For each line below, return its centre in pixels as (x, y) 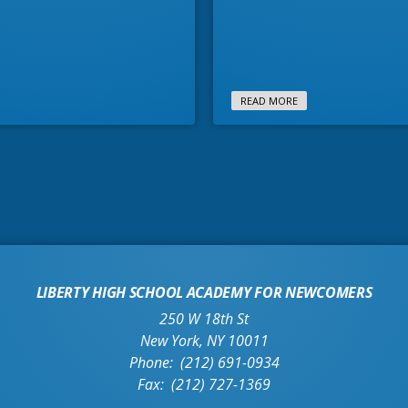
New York (169, 341)
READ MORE (269, 101)
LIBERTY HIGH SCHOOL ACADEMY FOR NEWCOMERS (204, 292)
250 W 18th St (204, 319)
